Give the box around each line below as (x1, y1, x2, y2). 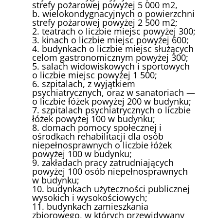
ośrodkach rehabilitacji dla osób (32, 130, 164, 143)
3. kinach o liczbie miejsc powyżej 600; (32, 34, 189, 46)
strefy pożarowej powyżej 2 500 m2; (32, 17, 178, 29)
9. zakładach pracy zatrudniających (32, 157, 174, 169)
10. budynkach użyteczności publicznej (32, 183, 190, 195)
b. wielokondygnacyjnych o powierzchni (32, 8, 195, 20)
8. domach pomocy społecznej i (32, 122, 162, 134)
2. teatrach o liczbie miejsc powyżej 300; (32, 25, 196, 37)
